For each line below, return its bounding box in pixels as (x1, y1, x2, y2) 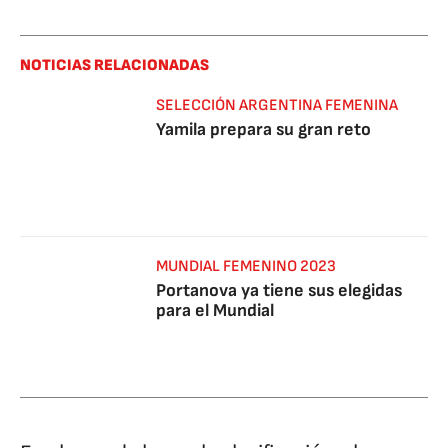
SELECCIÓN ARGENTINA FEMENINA (156, 96, 398, 115)
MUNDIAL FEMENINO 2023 (156, 257, 336, 276)
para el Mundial (156, 300, 274, 321)
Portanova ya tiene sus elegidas (156, 280, 402, 301)
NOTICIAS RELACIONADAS (20, 56, 209, 75)
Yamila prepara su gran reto (156, 119, 371, 140)
